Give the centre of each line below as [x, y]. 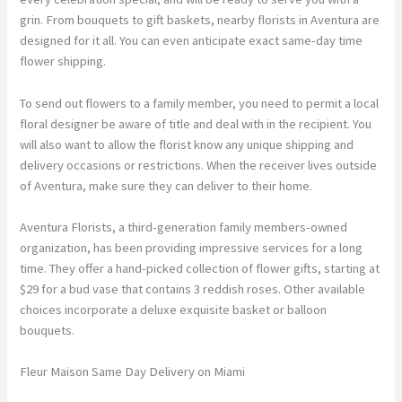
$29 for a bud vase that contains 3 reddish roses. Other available [193, 289]
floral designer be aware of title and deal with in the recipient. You [196, 123]
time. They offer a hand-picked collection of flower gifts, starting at [200, 269]
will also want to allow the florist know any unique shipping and [187, 144]
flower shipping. [63, 61]
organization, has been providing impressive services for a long [192, 248]
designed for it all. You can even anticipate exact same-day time [192, 41]
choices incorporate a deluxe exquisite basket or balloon [174, 310]
